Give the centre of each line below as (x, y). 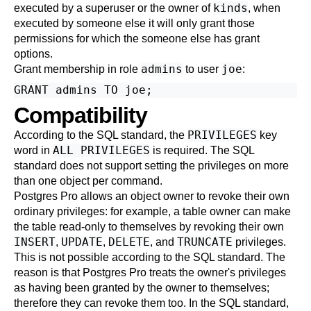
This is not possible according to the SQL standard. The (150, 257)
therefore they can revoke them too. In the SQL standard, (151, 303)
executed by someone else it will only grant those (134, 23)
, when (264, 8)
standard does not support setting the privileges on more (151, 166)
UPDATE (82, 242)
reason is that (48, 272)
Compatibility (81, 115)
